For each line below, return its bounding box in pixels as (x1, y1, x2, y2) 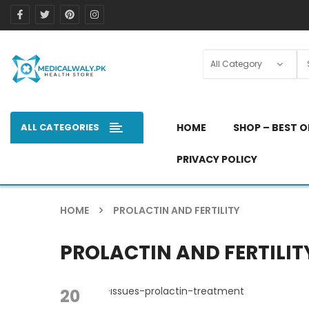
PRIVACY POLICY (176, 152, 257, 166)
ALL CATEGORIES (21, 120, 99, 134)
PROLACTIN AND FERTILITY (113, 203, 239, 218)
